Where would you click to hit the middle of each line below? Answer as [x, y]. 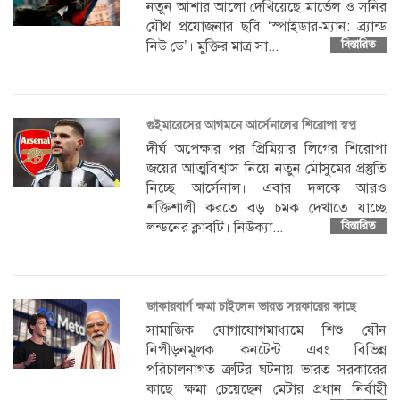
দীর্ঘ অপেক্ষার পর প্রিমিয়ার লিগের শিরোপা [267, 149]
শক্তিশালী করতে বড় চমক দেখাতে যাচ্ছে [267, 208]
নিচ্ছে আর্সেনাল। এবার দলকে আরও [267, 188]
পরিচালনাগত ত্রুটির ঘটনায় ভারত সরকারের [267, 369]
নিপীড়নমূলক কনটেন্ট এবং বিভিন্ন [267, 350]
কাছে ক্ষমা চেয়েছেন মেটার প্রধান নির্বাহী [267, 389]
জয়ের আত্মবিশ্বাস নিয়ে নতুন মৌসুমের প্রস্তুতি [267, 168]
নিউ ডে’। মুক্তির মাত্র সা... [213, 46]
